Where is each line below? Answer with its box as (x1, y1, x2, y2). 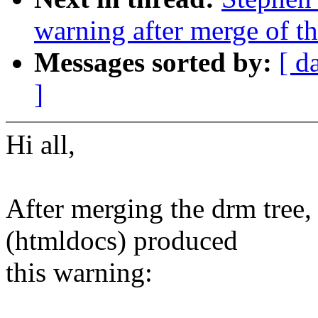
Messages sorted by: (34, 47, 279, 78)
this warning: (6, 257, 153, 288)
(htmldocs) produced (6, 225, 238, 256)
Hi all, (6, 129, 75, 160)
